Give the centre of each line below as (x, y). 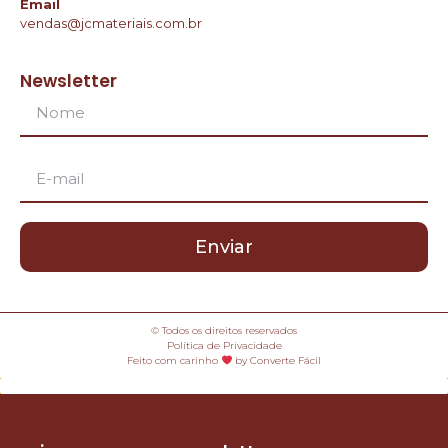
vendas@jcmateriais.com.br (111, 22)
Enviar (224, 246)
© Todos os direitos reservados (224, 330)
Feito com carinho (173, 360)
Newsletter (68, 80)
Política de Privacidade (224, 345)
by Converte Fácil (277, 360)
